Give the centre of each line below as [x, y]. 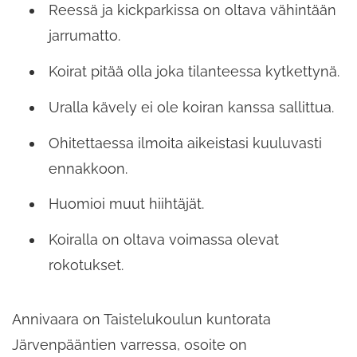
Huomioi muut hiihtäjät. [126, 204]
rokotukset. [86, 265]
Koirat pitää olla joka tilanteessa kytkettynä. [194, 71]
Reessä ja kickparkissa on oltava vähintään [192, 10]
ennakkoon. [88, 168]
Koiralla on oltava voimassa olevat [164, 240]
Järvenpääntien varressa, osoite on [129, 345]
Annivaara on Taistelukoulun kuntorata [141, 320]
